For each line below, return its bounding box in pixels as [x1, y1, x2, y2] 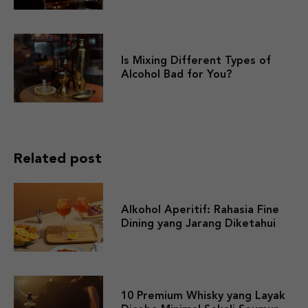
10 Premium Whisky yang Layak [121, 291, 285, 302]
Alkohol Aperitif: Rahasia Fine [121, 205, 279, 217]
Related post [14, 153, 102, 167]
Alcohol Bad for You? [121, 69, 232, 81]
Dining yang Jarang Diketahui [121, 219, 276, 230]
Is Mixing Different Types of [121, 56, 271, 67]
